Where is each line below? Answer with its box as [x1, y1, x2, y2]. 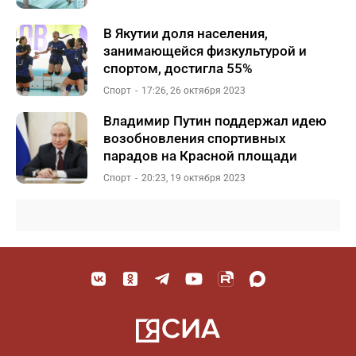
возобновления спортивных [103, 130, 286, 146]
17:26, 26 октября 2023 [141, 85, 246, 96]
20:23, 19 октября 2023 [141, 172, 246, 184]
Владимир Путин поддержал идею [103, 113, 327, 129]
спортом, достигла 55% [103, 60, 253, 76]
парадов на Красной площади [103, 148, 297, 164]
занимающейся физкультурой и [103, 43, 307, 59]
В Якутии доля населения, [103, 25, 268, 41]
